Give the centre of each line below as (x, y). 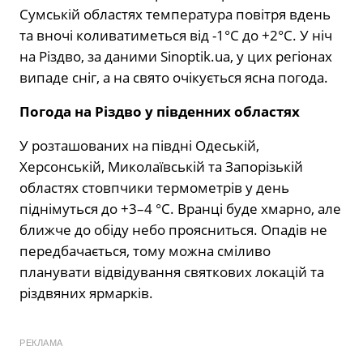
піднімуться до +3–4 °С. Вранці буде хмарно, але (180, 209)
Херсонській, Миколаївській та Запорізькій (161, 167)
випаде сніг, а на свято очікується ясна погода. (174, 78)
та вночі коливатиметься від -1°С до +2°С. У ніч (176, 36)
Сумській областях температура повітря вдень (175, 15)
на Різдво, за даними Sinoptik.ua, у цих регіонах (176, 57)
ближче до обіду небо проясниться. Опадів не (173, 230)
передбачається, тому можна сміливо (145, 251)
